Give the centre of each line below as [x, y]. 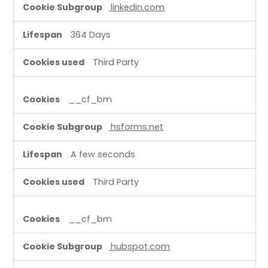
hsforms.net [136, 127]
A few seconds [103, 154]
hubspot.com [139, 246]
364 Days [91, 34]
